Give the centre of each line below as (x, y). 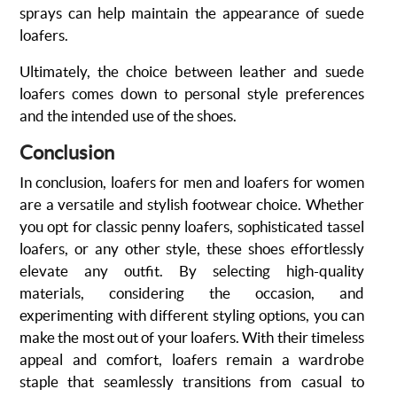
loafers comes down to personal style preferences (192, 93)
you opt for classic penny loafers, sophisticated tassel (192, 226)
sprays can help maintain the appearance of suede (192, 13)
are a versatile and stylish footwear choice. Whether (192, 204)
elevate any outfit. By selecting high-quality (192, 271)
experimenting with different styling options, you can (192, 315)
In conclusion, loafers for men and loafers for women (192, 182)
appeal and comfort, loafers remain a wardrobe (192, 359)
